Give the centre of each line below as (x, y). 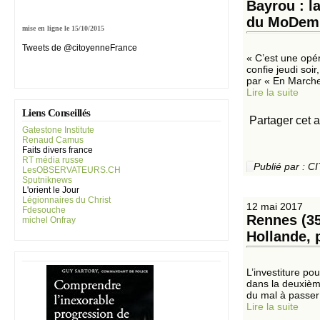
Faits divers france (57, 150)
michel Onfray (49, 220)
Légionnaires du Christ (66, 200)
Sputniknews (47, 180)
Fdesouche (44, 210)
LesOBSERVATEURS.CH (71, 170)
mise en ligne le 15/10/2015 (63, 28)
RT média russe (53, 160)
